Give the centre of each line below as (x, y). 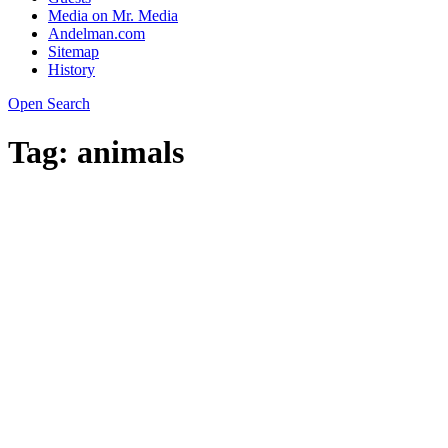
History (71, 69)
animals (130, 152)
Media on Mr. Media (113, 15)
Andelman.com (96, 33)
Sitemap (73, 51)
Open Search (49, 103)
